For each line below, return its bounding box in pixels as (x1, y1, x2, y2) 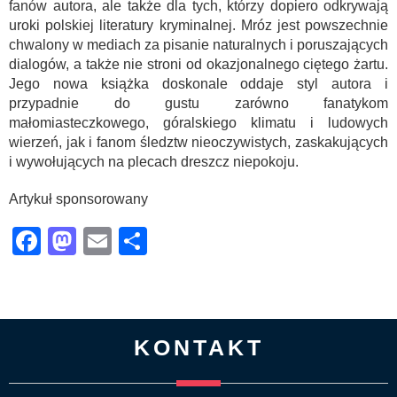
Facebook (41, 224, 167, 257)
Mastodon (76, 224, 202, 257)
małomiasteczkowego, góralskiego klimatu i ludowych (9, 114, 388, 130)
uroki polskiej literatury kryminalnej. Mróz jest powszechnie (9, 17, 388, 33)
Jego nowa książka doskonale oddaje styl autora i (9, 75, 388, 91)
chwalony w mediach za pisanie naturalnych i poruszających (9, 36, 388, 52)
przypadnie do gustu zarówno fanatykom (9, 95, 388, 111)
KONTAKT (133, 334, 264, 360)
